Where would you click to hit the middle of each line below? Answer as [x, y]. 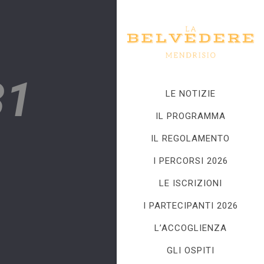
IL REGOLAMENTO [190, 138]
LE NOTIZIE [190, 94]
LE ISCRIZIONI [190, 183]
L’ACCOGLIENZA [190, 228]
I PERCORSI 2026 [190, 161]
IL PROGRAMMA [190, 116]
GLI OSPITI [190, 250]
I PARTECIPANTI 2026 [190, 206]
